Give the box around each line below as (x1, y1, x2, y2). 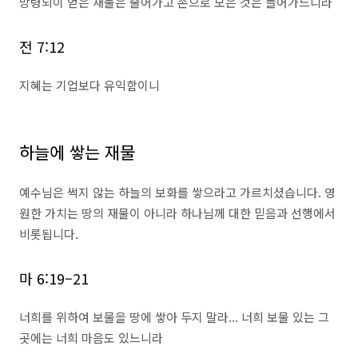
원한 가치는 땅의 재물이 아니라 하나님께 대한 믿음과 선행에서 (19, 205, 336, 221)
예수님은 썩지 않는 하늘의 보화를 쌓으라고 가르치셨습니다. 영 (19, 184, 336, 201)
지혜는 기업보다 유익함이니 (19, 77, 160, 93)
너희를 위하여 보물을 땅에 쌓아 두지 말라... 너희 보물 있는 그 (19, 308, 329, 325)
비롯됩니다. (19, 225, 78, 242)
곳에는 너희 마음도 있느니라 (19, 329, 163, 346)
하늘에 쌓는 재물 (19, 140, 135, 164)
